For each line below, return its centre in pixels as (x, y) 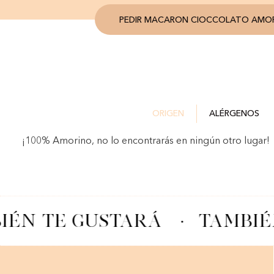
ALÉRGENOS (234, 114)
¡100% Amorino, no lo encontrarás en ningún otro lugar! (146, 141)
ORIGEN (168, 114)
